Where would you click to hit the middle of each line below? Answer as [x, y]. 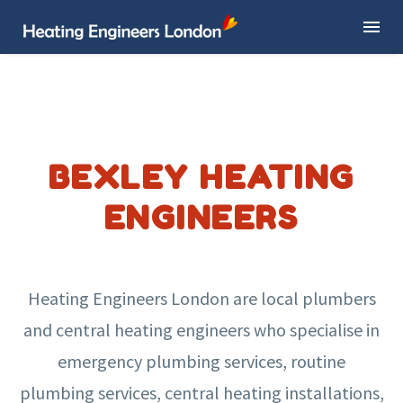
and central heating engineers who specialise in [201, 329]
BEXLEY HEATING [201, 176]
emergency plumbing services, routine [201, 361]
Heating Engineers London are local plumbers [201, 298]
